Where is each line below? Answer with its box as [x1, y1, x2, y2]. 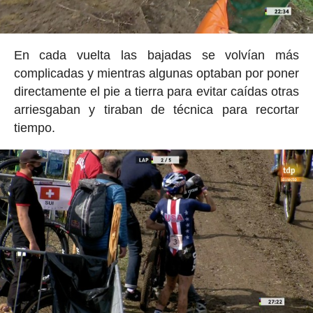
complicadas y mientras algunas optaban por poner [13, 66, 300, 80]
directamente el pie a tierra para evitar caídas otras [13, 84, 300, 99]
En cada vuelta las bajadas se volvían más [13, 48, 300, 62]
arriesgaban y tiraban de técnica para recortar [13, 102, 300, 117]
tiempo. [13, 120, 55, 135]
